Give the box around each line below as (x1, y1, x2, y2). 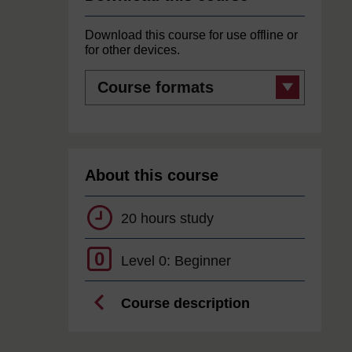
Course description (121, 295, 250, 312)
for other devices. (85, 43, 180, 57)
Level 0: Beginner (121, 253, 231, 269)
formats (84, 82, 122, 95)
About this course (85, 167, 218, 185)
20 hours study (121, 211, 214, 227)
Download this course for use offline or (85, 28, 298, 42)
